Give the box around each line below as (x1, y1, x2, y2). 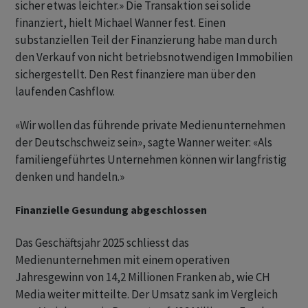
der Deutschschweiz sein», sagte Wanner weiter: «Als (15, 135, 272, 150)
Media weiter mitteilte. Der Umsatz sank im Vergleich (15, 287, 278, 302)
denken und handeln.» (15, 169, 124, 184)
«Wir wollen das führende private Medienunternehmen (15, 118, 285, 133)
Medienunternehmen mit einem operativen (15, 252, 230, 267)
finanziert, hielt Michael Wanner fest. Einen (15, 15, 225, 30)
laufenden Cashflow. (15, 84, 115, 99)
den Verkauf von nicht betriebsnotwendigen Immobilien (15, 49, 293, 65)
